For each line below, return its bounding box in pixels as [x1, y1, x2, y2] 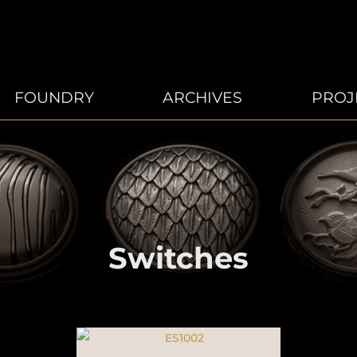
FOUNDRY [14, 88, 94, 108]
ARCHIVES [163, 88, 243, 108]
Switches [108, 240, 249, 277]
